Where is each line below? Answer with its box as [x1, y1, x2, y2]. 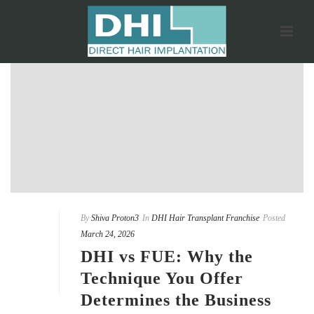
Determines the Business [81, 290, 271, 309]
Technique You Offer [81, 268, 243, 287]
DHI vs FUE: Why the [81, 247, 253, 266]
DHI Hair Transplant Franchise [151, 212, 259, 223]
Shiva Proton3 [91, 212, 139, 223]
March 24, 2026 [81, 228, 135, 239]
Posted [263, 212, 285, 223]
